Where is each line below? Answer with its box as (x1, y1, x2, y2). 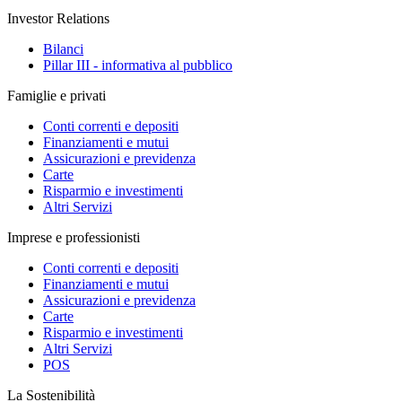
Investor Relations (7, 10, 109, 26)
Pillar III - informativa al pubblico (43, 57, 232, 73)
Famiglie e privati (7, 87, 106, 103)
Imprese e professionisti (7, 229, 140, 245)
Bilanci (43, 40, 83, 57)
